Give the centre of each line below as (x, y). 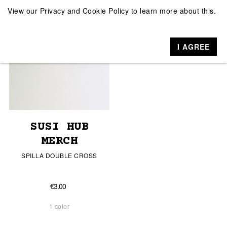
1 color (59, 206)
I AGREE (194, 46)
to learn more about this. (172, 10)
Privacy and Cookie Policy (84, 10)
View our (24, 10)
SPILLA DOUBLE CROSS (59, 156)
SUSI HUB (59, 127)
